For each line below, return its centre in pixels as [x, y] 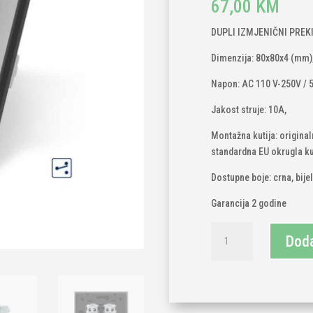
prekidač [228, 293]
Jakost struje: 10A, [249, 110]
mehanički [231, 245]
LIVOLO [226, 229]
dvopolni [228, 277]
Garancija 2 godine [249, 204]
